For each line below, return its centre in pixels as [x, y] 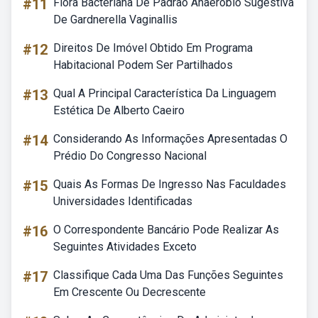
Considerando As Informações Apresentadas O [170, 139]
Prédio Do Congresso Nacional [130, 156]
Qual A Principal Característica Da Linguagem [165, 93]
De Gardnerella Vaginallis [115, 20]
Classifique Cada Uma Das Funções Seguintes [168, 275]
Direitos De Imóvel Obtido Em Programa [153, 48]
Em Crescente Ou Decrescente [130, 292]
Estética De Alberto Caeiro [119, 110]
